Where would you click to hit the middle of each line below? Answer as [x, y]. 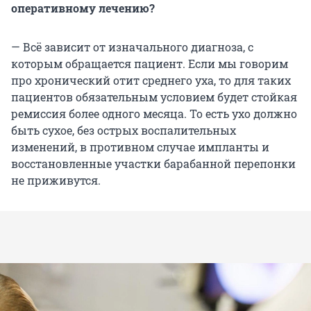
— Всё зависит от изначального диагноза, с [132, 47]
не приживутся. [56, 180]
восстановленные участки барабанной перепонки [153, 164]
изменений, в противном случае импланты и [140, 147]
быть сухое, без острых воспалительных [124, 131]
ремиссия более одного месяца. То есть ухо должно [154, 114]
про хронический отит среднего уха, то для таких [151, 81]
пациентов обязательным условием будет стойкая [154, 97]
